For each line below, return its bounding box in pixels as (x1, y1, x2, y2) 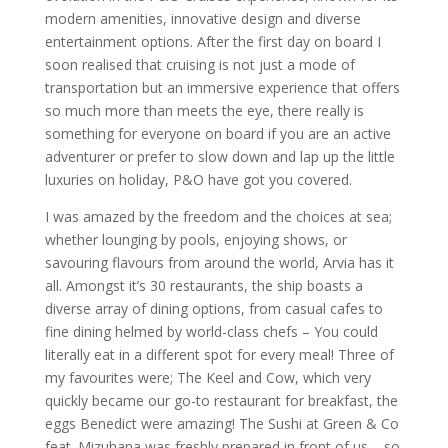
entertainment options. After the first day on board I (44, 31, 381, 51)
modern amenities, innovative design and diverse (44, 8, 361, 28)
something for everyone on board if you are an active (44, 123, 391, 143)
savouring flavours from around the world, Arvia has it (44, 252, 394, 272)
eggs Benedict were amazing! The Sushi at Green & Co (44, 413, 399, 433)
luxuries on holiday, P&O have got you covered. (44, 169, 352, 189)
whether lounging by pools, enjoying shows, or (44, 229, 347, 249)
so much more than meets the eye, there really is (44, 100, 364, 120)
